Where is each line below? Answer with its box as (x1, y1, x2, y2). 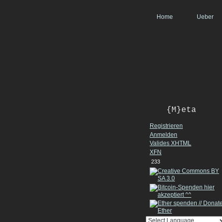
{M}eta (166, 106, 196, 114)
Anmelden (150, 131, 177, 138)
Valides (150, 140, 171, 147)
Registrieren (150, 122, 183, 130)
